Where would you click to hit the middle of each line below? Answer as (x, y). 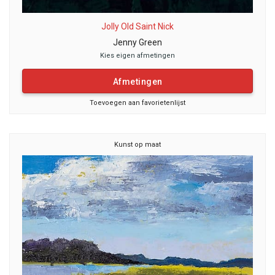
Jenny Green (137, 43)
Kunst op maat (137, 145)
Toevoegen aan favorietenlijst (137, 103)
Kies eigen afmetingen (137, 56)
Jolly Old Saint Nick (137, 27)
